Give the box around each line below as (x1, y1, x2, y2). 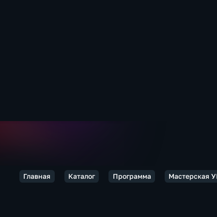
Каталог (68, 172, 95, 180)
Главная (23, 172, 51, 180)
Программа (112, 172, 151, 180)
